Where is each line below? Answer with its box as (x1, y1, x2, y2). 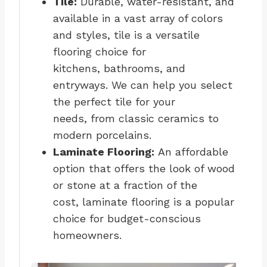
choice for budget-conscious (53, 212, 201, 225)
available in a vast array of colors (53, 12, 223, 25)
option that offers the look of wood (53, 162, 235, 175)
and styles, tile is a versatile (53, 29, 200, 42)
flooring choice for (53, 45, 146, 58)
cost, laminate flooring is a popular (53, 195, 234, 209)
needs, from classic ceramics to (53, 112, 219, 125)
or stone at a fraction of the (53, 179, 197, 192)
